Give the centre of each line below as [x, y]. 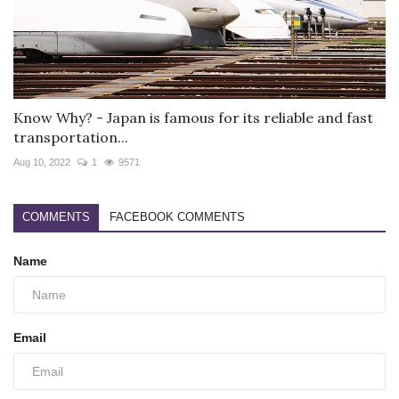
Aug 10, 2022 [42, 163]
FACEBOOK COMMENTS [177, 217]
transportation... [71, 138]
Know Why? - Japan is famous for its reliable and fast [193, 118]
